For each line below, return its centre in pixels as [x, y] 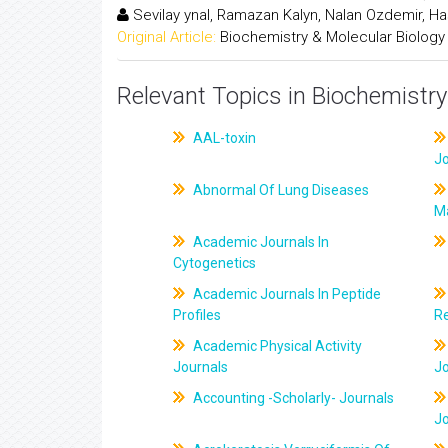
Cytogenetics [215, 263]
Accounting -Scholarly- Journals [292, 398]
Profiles [197, 315]
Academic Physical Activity [276, 346]
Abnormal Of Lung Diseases [280, 190]
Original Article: [166, 36]
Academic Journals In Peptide [286, 294]
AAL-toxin [223, 138]
